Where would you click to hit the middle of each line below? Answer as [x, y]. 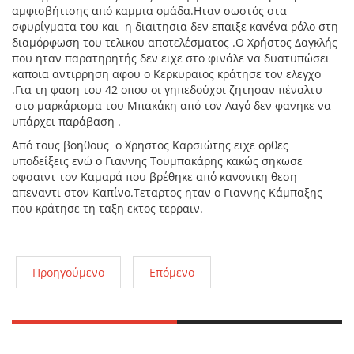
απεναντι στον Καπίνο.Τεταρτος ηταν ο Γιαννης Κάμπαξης [167, 192]
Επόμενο [172, 272]
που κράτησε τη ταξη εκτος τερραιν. [107, 208]
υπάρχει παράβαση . [66, 121]
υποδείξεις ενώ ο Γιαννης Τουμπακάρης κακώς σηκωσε [157, 161]
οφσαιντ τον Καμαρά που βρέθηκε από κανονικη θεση [154, 177]
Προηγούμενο [68, 272]
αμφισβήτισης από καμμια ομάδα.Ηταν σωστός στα [149, 11]
